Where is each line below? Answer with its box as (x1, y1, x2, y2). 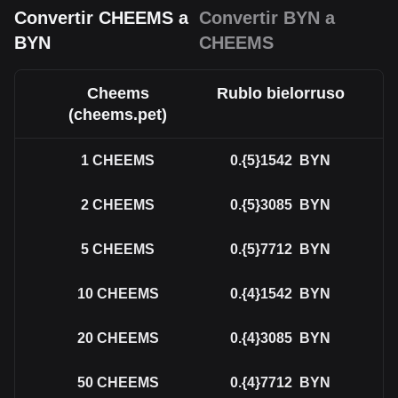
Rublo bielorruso (216, 84, 345, 102)
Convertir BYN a (199, 8, 335, 28)
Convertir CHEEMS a (14, 8, 188, 28)
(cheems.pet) (68, 106, 167, 123)
